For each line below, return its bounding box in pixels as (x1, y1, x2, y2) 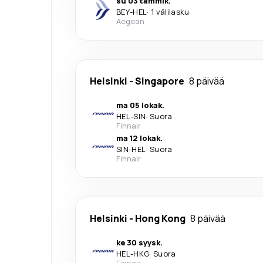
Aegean (116, 15, 144, 26)
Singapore (135, 74, 184, 87)
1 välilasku (150, 6, 190, 17)
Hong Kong (135, 211, 186, 225)
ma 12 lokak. (116, 132, 163, 143)
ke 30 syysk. (116, 237, 163, 248)
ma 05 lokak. (116, 99, 164, 110)
